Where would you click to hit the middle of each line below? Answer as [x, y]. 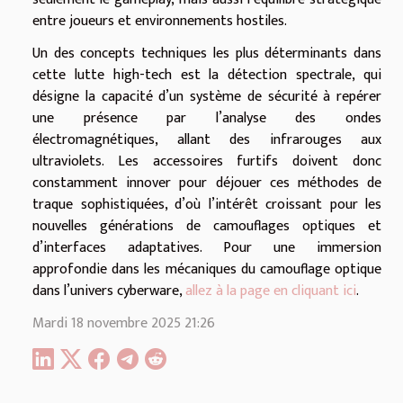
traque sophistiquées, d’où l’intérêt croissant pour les [207, 204]
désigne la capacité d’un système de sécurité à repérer [207, 96]
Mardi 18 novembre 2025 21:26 [124, 323]
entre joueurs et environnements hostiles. [160, 21]
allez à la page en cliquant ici [271, 291]
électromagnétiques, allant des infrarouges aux [207, 139]
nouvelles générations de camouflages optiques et [207, 226]
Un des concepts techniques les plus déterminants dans [207, 53]
